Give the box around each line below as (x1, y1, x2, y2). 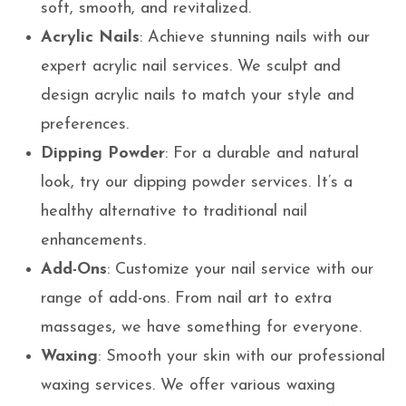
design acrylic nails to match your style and (41, 87, 354, 105)
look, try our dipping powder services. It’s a (41, 174, 353, 192)
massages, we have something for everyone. (41, 319, 362, 337)
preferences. (41, 116, 129, 134)
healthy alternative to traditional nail (41, 203, 307, 221)
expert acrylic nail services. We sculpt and (41, 58, 341, 76)
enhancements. (41, 232, 146, 250)
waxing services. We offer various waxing (41, 377, 335, 395)
